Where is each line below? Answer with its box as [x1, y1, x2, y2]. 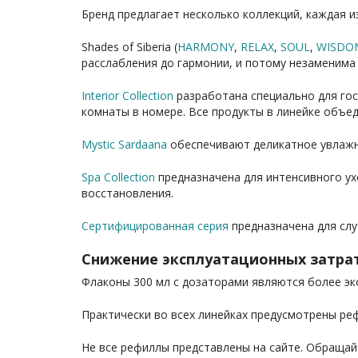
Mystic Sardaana [82, 137, 167, 152]
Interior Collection [82, 88, 173, 103]
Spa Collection [82, 169, 155, 185]
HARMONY [177, 39, 234, 54]
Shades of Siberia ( [82, 39, 177, 54]
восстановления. [82, 185, 173, 201]
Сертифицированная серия [82, 218, 229, 233]
